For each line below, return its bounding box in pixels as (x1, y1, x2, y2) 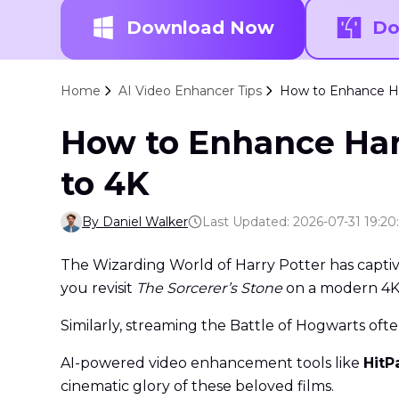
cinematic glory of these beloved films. (61, 378, 334, 395)
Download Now (126, 17, 274, 39)
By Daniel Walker (82, 214, 188, 231)
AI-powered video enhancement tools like (61, 354, 363, 372)
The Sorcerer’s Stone (136, 280, 282, 297)
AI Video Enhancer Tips (118, 83, 262, 100)
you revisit (61, 280, 136, 297)
